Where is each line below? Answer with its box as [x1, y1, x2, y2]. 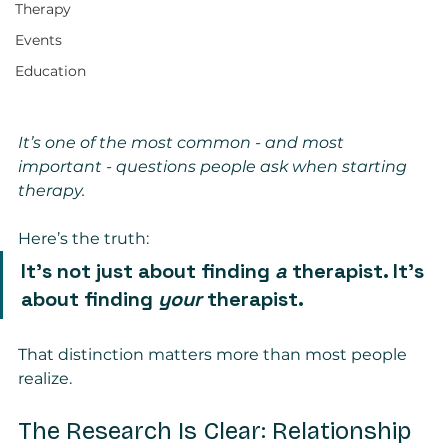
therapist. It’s [287, 257, 429, 284]
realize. [18, 368, 72, 388]
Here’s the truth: [18, 228, 149, 248]
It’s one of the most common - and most [18, 132, 348, 152]
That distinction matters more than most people [18, 344, 411, 364]
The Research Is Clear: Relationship [18, 416, 417, 445]
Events [15, 31, 62, 50]
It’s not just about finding [21, 257, 275, 284]
